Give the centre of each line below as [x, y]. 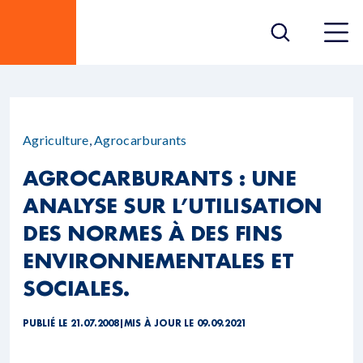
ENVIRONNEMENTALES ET [158, 260]
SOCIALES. [76, 288]
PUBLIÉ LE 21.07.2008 [71, 323]
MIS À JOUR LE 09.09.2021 [185, 323]
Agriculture [56, 140]
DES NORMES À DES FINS [153, 233]
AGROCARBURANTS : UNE [160, 177]
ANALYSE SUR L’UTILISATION [173, 205]
